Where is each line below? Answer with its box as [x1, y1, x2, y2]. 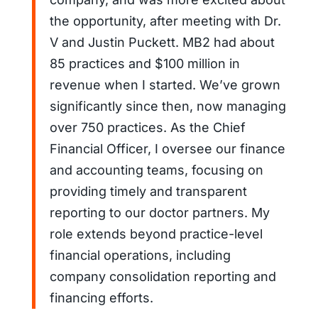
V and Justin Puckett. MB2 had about [49, 34, 275, 50]
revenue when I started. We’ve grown [49, 77, 280, 92]
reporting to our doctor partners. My [49, 204, 270, 220]
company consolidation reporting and [49, 268, 276, 284]
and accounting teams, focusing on [49, 162, 263, 177]
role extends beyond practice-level [49, 226, 263, 241]
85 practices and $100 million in [49, 55, 240, 71]
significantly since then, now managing [49, 98, 286, 114]
